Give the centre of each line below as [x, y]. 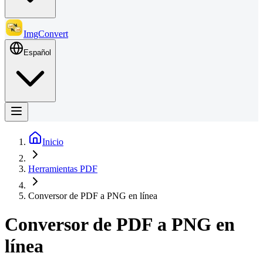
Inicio [53, 142]
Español [37, 53]
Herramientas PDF [63, 169]
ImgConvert [46, 34]
